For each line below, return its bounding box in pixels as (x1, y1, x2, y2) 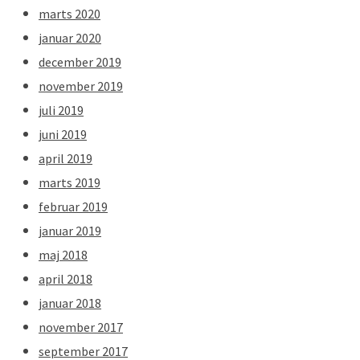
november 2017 (39, 318, 123, 335)
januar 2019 (39, 222, 101, 239)
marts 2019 (39, 174, 100, 190)
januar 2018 (39, 294, 101, 311)
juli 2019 (39, 101, 84, 118)
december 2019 (39, 53, 121, 70)
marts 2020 (39, 5, 100, 22)
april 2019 (39, 149, 92, 166)
